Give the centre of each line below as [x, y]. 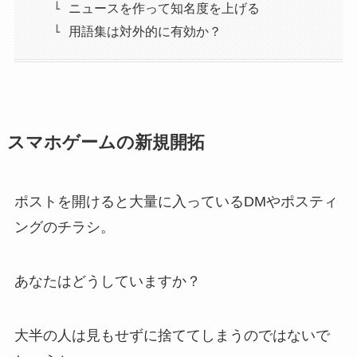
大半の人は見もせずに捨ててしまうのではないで [172, 335]
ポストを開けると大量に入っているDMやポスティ [176, 202]
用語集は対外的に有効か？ [145, 31]
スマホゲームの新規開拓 [106, 143]
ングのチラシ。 [64, 227]
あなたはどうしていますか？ [107, 281]
